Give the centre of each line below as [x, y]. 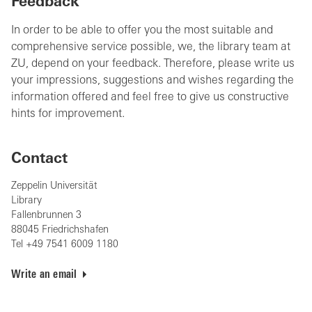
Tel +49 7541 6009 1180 [65, 244]
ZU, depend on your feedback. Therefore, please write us [153, 64]
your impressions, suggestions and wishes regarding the [153, 80]
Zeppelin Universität [54, 186]
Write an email [44, 275]
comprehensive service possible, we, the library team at [151, 47]
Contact [39, 159]
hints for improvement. [68, 114]
